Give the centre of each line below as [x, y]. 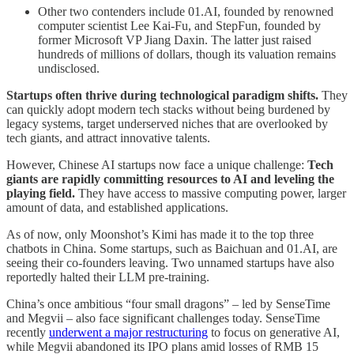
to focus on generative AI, [274, 333]
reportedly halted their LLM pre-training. [108, 277]
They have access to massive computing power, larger [211, 194]
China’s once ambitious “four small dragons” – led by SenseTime [168, 304]
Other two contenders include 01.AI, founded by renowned [186, 12]
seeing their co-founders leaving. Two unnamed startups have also [170, 263]
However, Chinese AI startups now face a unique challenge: [157, 165]
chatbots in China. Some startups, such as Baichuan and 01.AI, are [172, 249]
